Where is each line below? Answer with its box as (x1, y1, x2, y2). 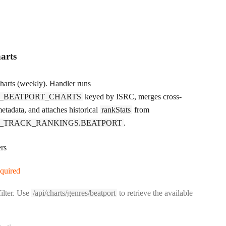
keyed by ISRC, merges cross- (83, 92, 182, 101)
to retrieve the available (117, 189, 193, 197)
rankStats (101, 105, 131, 114)
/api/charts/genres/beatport (33, 189, 116, 197)
